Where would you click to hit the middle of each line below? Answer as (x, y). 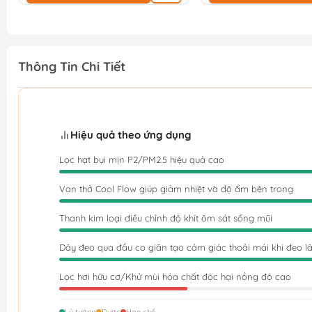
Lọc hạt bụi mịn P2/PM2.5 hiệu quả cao (142, 159)
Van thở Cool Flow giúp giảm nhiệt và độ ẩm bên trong (176, 188)
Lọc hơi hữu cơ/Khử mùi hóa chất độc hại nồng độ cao (175, 276)
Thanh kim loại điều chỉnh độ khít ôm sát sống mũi (166, 218)
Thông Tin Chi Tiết (72, 67)
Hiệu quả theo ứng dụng (131, 135)
